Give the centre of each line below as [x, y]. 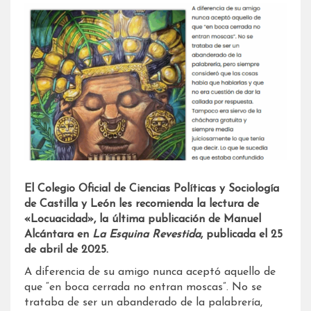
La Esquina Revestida [146, 234]
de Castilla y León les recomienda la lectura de [142, 204]
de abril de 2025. [66, 250]
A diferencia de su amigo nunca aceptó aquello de [150, 272]
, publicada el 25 [242, 234]
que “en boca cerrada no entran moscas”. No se [143, 287]
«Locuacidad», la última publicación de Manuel [143, 219]
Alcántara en [58, 234]
